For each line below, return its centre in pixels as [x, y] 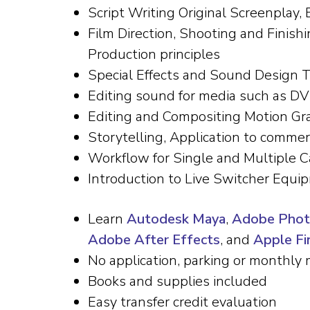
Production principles [154, 54]
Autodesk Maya [176, 219]
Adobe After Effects [154, 240]
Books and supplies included [177, 281]
